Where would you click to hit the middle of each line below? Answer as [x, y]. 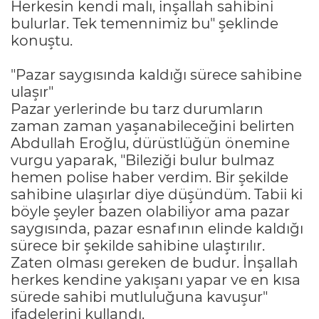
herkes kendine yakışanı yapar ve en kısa [156, 279]
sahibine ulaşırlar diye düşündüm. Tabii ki [157, 194]
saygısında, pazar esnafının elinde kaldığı [157, 228]
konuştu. [42, 40]
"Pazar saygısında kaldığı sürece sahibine [156, 74]
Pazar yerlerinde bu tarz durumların [137, 109]
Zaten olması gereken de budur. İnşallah [155, 262]
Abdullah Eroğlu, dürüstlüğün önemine [150, 143]
